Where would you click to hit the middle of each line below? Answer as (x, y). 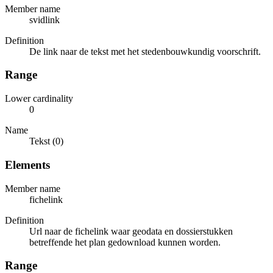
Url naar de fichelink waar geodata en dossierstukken (131, 231)
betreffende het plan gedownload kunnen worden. (125, 242)
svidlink (44, 19)
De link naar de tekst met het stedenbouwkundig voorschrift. (145, 51)
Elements (27, 165)
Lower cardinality (39, 99)
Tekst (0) (46, 141)
